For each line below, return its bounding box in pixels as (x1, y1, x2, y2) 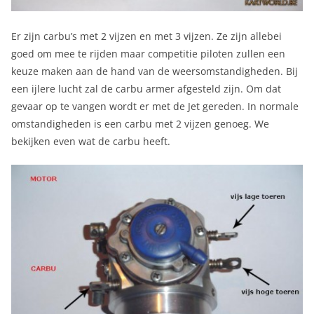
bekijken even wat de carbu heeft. (11, 134, 170, 148)
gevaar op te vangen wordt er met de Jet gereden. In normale (11, 99, 299, 113)
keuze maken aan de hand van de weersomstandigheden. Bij (11, 64, 298, 78)
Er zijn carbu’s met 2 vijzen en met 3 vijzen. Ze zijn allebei (11, 29, 282, 43)
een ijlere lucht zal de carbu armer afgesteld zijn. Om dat (11, 81, 281, 95)
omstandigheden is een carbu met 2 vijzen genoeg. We (11, 116, 269, 130)
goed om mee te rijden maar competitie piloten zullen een (11, 46, 285, 60)
